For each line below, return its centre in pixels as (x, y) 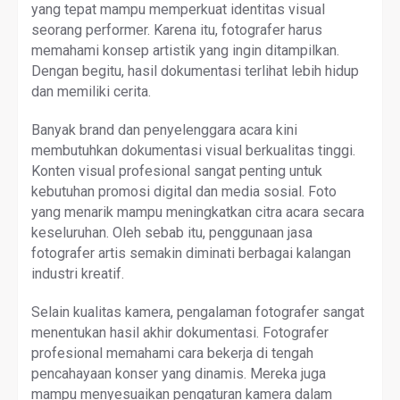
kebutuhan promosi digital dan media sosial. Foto (184, 191)
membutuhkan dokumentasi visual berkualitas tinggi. (193, 150)
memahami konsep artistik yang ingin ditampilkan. (185, 50)
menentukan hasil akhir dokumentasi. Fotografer (180, 332)
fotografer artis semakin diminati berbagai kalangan (191, 253)
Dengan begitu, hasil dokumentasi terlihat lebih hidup (195, 71)
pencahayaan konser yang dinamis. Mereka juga (179, 373)
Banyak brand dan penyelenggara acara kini (164, 129)
